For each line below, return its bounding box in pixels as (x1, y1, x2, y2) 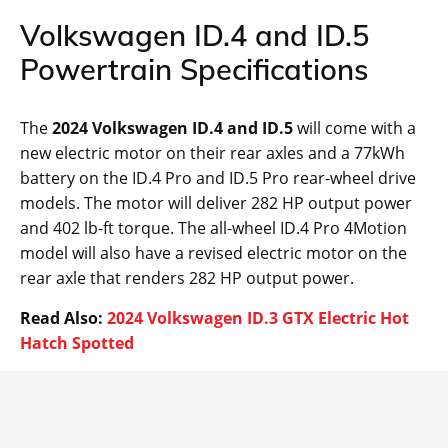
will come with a (293, 117, 416, 140)
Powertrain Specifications (20, 51, 368, 88)
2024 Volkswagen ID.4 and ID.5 (52, 117, 293, 140)
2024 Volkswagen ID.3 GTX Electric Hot (107, 307, 409, 330)
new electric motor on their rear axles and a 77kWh (20, 142, 405, 165)
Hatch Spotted (20, 332, 134, 355)
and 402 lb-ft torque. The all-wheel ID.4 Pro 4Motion (20, 217, 407, 240)
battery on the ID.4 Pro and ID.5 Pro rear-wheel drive (20, 167, 416, 190)
